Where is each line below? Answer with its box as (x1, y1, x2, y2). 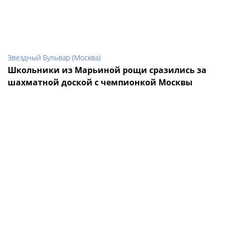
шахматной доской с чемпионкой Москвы (8, 77, 193, 88)
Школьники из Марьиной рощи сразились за (8, 64, 207, 76)
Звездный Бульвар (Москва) (8, 53, 101, 63)
